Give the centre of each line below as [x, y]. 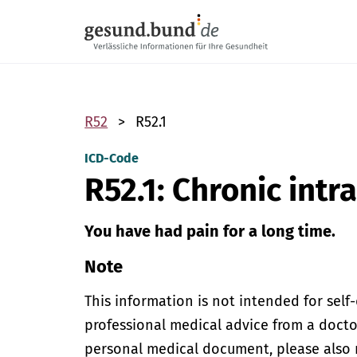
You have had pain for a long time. [210, 231]
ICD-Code [112, 158]
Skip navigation [130, 9]
